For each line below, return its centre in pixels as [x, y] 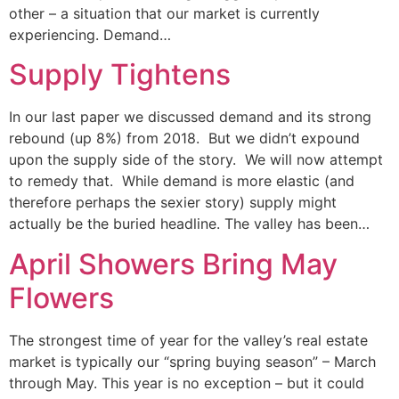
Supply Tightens [120, 75]
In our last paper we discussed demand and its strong [190, 117]
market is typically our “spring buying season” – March [192, 361]
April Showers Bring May [173, 264]
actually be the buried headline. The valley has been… [189, 224]
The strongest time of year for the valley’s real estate [188, 340]
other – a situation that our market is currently [164, 13]
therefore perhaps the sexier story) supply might [173, 203]
